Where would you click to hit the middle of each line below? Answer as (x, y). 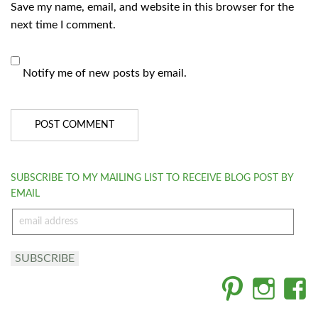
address (29, 227)
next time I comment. (63, 25)
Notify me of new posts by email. (105, 73)
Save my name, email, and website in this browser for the (152, 7)
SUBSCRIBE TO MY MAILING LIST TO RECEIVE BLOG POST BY (152, 178)
